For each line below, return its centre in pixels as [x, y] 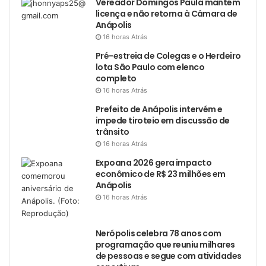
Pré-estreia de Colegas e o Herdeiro [168, 56]
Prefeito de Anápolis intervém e [159, 110]
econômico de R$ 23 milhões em [161, 174]
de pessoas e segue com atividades [169, 256]
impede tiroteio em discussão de [163, 121]
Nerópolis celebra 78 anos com [159, 234]
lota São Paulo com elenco [150, 67]
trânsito [113, 132]
